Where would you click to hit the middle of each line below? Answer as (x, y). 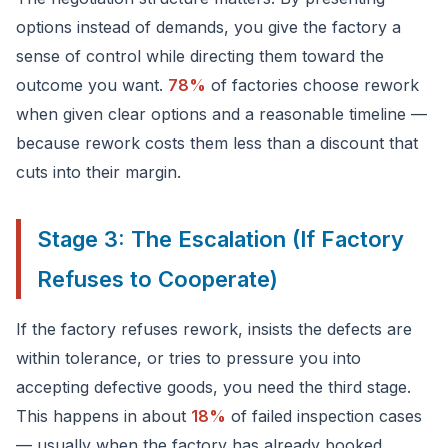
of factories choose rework (312, 85)
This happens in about (103, 416)
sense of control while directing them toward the (200, 56)
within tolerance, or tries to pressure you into (188, 358)
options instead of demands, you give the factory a (208, 27)
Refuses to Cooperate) (157, 279)
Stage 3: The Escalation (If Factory (220, 239)
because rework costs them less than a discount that (217, 143)
